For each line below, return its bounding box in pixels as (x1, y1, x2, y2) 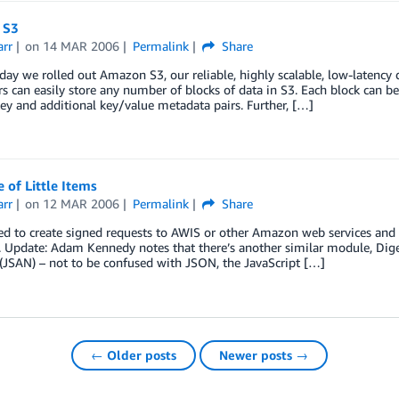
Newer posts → (219, 346, 308, 362)
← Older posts (91, 346, 176, 362)
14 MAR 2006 (43, 37, 120, 53)
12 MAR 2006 (43, 196, 120, 212)
